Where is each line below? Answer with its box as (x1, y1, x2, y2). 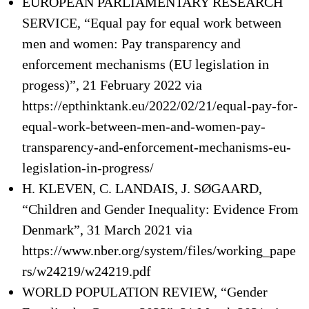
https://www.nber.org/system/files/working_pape (22, 243, 296, 258)
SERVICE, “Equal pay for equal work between (22, 15, 281, 30)
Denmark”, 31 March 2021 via (22, 222, 192, 237)
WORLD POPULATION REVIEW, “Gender (22, 284, 268, 299)
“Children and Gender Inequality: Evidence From (22, 201, 299, 217)
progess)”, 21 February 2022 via (22, 77, 202, 92)
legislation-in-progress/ (22, 160, 154, 175)
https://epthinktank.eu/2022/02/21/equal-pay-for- (22, 98, 298, 113)
